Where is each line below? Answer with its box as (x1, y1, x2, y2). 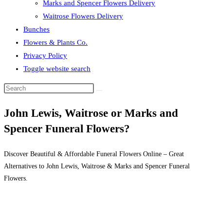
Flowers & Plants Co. (23, 38, 88, 46)
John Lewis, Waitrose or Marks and (4, 107, 178, 119)
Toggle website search (23, 65, 91, 73)
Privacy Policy (23, 52, 67, 59)
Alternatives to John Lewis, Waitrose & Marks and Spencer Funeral (4, 163, 190, 170)
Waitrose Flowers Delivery (43, 12, 123, 20)
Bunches (23, 25, 50, 33)
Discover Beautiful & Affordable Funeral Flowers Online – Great (4, 150, 184, 158)
